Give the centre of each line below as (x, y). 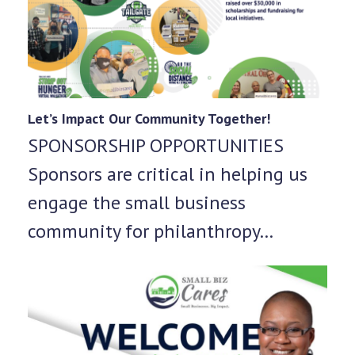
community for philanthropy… (150, 231)
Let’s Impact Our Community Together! (149, 119)
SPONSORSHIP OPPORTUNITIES (155, 146)
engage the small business (136, 203)
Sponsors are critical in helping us (167, 174)
